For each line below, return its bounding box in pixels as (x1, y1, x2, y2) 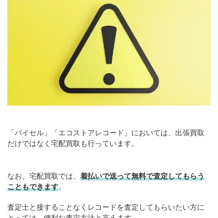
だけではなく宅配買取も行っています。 (7, 139, 139, 148)
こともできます (7, 182, 58, 191)
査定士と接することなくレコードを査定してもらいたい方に (7, 202, 204, 212)
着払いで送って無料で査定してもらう (80, 171, 204, 181)
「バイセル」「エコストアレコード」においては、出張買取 (7, 128, 204, 137)
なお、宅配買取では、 (7, 171, 80, 181)
